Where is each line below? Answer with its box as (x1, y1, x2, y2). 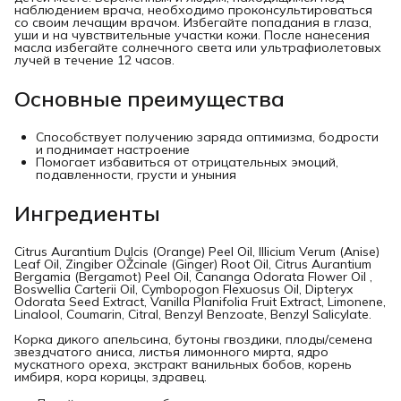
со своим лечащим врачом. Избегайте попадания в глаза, (14, 14, 371, 31)
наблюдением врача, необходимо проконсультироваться (14, 2, 372, 19)
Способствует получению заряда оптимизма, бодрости (36, 129, 379, 146)
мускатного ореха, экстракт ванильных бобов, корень (14, 356, 352, 373)
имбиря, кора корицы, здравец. (14, 369, 207, 386)
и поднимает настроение (36, 141, 190, 158)
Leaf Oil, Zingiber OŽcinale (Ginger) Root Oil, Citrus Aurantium (14, 256, 371, 273)
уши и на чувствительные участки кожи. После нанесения (14, 27, 370, 44)
